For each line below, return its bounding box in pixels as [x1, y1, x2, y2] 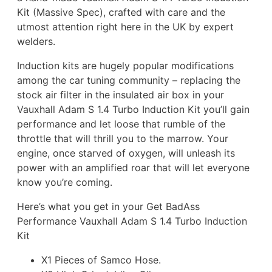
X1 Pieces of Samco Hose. [41, 253, 161, 266]
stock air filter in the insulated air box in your [17, 88, 224, 101]
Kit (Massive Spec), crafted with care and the [17, 5, 225, 18]
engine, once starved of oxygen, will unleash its [17, 146, 235, 159]
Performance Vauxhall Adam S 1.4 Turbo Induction [17, 214, 247, 227]
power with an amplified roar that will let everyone [17, 161, 250, 174]
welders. [17, 35, 55, 47]
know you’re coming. [17, 175, 112, 188]
